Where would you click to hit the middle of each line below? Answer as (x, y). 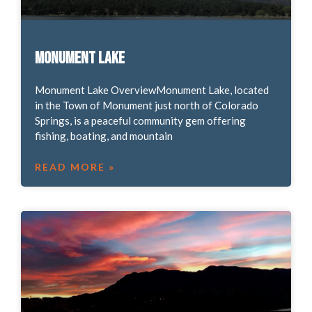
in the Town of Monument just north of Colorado (146, 105)
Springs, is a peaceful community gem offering (140, 120)
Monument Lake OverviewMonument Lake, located (151, 89)
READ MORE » (75, 166)
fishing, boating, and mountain (103, 135)
